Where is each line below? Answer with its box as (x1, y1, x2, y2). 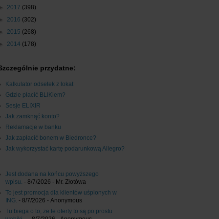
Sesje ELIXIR (5, 102, 41, 109)
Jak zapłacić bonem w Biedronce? (5, 134, 96, 142)
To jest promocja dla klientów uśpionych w (5, 189, 117, 197)
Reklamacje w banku (5, 124, 61, 131)
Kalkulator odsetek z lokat (5, 81, 73, 88)
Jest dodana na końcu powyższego (5, 171, 99, 178)
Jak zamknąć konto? (5, 113, 60, 120)
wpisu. (5, 178, 22, 186)
